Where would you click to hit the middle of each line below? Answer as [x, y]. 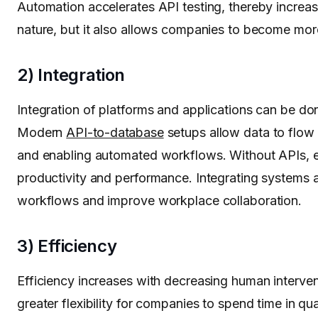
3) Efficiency [67, 246]
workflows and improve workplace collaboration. [160, 201]
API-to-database [115, 133]
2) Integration [71, 75]
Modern [42, 133]
